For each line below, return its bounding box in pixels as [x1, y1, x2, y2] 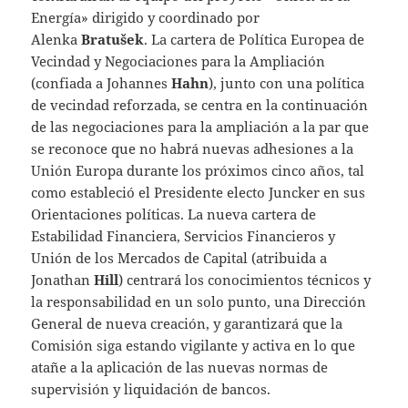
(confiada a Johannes [31, 74, 172, 93]
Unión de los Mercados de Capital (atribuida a [31, 249, 328, 268]
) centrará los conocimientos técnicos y [118, 270, 372, 290]
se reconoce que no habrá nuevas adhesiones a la [31, 139, 354, 158]
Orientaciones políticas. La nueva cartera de [31, 205, 317, 224]
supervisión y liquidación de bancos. [31, 380, 271, 399]
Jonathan [31, 270, 95, 290]
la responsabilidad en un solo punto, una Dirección [31, 292, 367, 311]
